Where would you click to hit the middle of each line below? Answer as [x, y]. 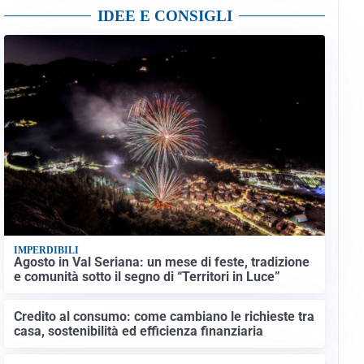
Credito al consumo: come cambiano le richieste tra [164, 316]
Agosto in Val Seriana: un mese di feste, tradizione [161, 262]
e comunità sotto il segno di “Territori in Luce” [147, 277]
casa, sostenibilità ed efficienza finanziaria [138, 331]
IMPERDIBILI [46, 250]
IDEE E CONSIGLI [165, 16]
